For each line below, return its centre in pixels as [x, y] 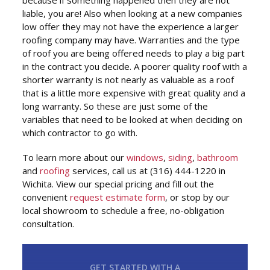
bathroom [218, 158]
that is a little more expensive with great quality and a [134, 93]
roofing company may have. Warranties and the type [131, 40]
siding [181, 158]
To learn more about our [75, 158]
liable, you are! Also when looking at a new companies [133, 14]
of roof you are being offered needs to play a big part [134, 53]
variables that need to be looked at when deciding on [133, 120]
